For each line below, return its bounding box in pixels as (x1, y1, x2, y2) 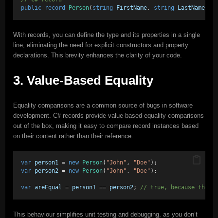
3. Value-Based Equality (13, 73, 153, 88)
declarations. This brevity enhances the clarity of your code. (13, 51, 182, 59)
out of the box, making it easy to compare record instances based (13, 122, 199, 129)
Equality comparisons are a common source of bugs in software (13, 101, 193, 109)
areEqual (34, 183, 62, 191)
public (20, 4, 41, 11)
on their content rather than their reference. (13, 132, 133, 140)
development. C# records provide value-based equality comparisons (13, 111, 204, 119)
